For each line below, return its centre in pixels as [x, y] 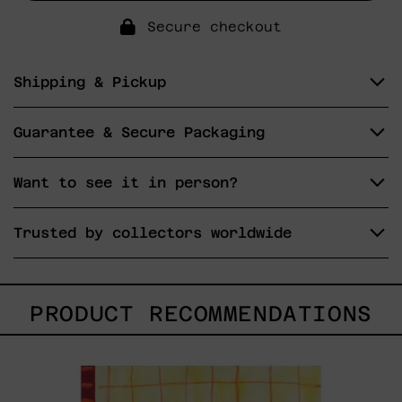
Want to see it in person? [126, 183]
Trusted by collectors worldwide [153, 233]
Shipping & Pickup [90, 83]
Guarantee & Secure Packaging [139, 133]
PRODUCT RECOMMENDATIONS [201, 313]
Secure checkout [214, 27]
